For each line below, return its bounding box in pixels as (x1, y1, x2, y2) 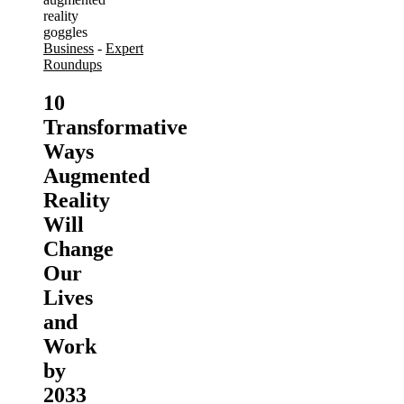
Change (43, 236, 114, 261)
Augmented (43, 163, 150, 188)
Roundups (43, 57, 102, 72)
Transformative (43, 115, 188, 139)
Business (43, 41, 94, 56)
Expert (106, 41, 143, 56)
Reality (43, 188, 110, 212)
